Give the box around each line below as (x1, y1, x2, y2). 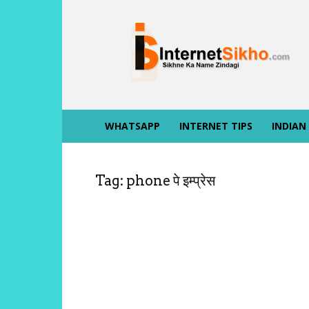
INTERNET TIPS (179, 119, 252, 133)
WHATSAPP (105, 119, 160, 133)
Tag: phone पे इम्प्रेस (95, 172, 215, 190)
